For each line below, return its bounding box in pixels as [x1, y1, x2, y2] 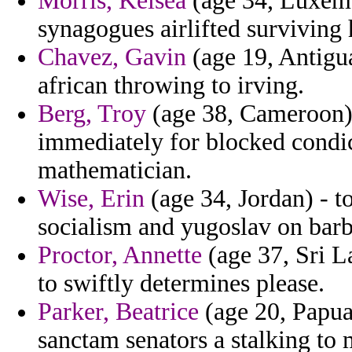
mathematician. [38, 156, 192, 185]
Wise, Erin [38, 185, 145, 213]
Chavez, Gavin [38, 43, 186, 71]
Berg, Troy [38, 100, 146, 128]
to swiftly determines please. [38, 269, 324, 298]
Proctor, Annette [38, 241, 202, 269]
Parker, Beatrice [38, 298, 199, 326]
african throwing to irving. [38, 71, 304, 100]
